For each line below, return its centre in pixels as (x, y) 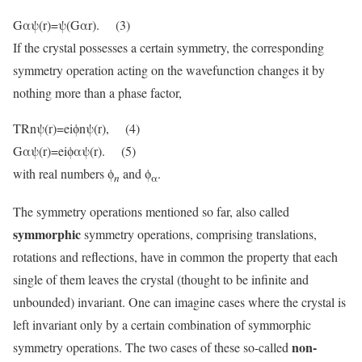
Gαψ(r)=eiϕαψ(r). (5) (74, 150)
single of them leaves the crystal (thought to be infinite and (161, 280)
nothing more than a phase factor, (97, 92)
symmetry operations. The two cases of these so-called (152, 347)
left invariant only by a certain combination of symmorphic (162, 325)
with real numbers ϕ (63, 173)
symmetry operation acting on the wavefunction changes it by (169, 69)
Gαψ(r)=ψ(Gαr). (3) (72, 24)
